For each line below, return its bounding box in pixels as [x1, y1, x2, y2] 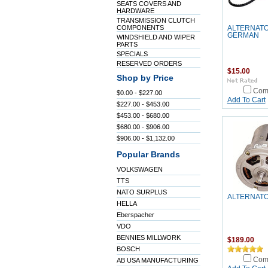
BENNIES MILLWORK [116, 234, 181, 241]
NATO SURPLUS [116, 188, 167, 196]
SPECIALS [116, 50, 148, 57]
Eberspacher [116, 211, 154, 218]
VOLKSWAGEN [116, 166, 163, 173]
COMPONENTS [116, 24, 164, 31]
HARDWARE [116, 7, 154, 14]
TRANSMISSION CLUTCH [116, 17, 195, 24]
